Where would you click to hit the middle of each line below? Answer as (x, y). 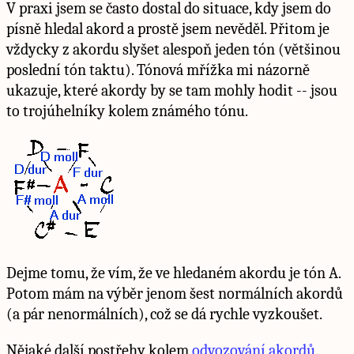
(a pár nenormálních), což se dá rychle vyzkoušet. (164, 314)
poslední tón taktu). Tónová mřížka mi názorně (158, 70)
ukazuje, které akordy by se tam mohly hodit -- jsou (172, 90)
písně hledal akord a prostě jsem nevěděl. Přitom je (168, 28)
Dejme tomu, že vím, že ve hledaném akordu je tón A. (173, 273)
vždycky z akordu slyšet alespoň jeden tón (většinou (173, 49)
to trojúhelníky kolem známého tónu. (127, 111)
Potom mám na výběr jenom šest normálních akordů (175, 293)
